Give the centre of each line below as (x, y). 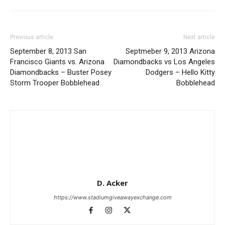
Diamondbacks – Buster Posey (61, 72)
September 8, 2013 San (48, 51)
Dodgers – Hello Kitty (180, 72)
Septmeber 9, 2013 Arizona (170, 51)
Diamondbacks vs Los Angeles (164, 62)
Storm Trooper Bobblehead (55, 83)
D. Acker (113, 183)
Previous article (32, 37)
